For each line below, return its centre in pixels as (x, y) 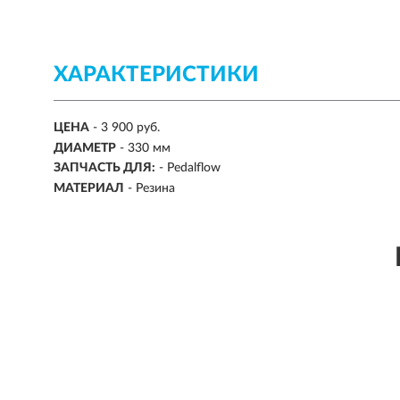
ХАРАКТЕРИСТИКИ (156, 75)
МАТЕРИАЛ (89, 188)
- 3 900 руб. (126, 128)
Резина (155, 188)
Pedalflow (194, 168)
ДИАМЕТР (85, 148)
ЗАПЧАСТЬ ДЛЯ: (104, 168)
